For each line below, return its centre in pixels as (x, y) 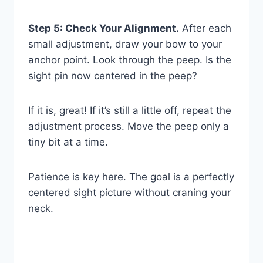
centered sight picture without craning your (129, 193)
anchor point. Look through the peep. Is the (130, 60)
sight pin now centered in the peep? (113, 76)
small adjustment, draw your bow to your (125, 44)
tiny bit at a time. (68, 142)
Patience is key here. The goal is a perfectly (131, 177)
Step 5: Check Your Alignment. (104, 28)
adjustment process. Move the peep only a (129, 127)
